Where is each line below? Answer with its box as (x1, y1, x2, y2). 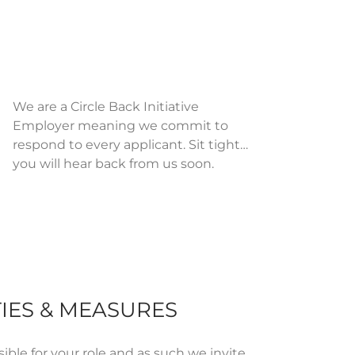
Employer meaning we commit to (12, 117, 228, 133)
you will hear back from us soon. (12, 155, 214, 171)
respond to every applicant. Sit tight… (12, 136, 248, 152)
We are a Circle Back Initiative (12, 98, 199, 114)
